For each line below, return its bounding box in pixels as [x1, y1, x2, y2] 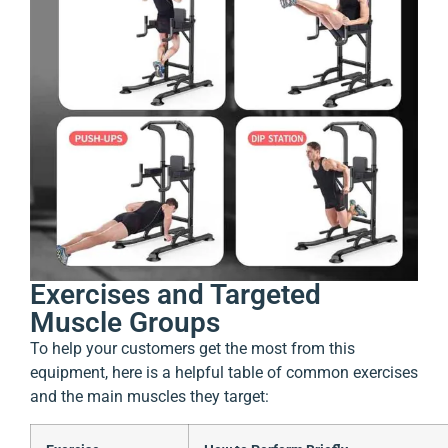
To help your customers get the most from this [30, 339, 355, 359]
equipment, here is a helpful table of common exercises [30, 363, 418, 383]
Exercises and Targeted [30, 278, 321, 312]
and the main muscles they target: [30, 387, 269, 407]
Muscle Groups [30, 306, 220, 340]
